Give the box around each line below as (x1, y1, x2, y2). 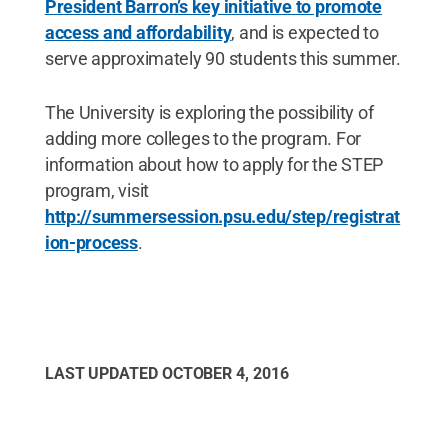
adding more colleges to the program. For (44, 128, 361, 149)
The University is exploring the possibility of (44, 102, 374, 123)
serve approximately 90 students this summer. (44, 48, 401, 69)
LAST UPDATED (44, 364, 162, 383)
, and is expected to (231, 22, 379, 43)
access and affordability (44, 22, 232, 43)
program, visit (44, 180, 150, 201)
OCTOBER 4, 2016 (161, 364, 289, 383)
